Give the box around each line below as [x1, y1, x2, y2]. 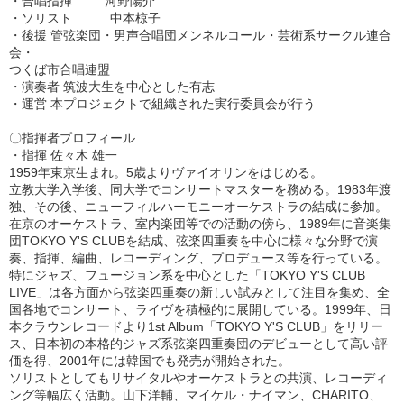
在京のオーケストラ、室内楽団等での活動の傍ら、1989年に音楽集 [9, 216, 391, 231]
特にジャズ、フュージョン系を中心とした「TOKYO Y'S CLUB [9, 268, 365, 282]
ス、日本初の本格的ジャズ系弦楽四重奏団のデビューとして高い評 [9, 336, 388, 351]
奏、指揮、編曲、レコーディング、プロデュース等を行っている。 [9, 251, 388, 265]
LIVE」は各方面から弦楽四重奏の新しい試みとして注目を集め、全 [9, 285, 390, 299]
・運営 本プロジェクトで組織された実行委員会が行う [9, 96, 316, 111]
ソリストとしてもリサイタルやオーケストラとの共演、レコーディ [9, 371, 388, 385]
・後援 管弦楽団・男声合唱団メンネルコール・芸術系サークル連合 [9, 28, 391, 42]
